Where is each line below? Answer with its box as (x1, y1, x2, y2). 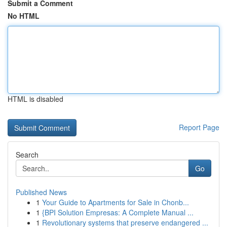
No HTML (8, 11, 40, 21)
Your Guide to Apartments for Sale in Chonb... (42, 197, 189, 207)
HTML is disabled (8, 94, 63, 104)
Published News (16, 187, 67, 197)
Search (16, 149, 39, 160)
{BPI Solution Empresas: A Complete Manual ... (42, 207, 194, 217)
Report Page (179, 122, 219, 132)
